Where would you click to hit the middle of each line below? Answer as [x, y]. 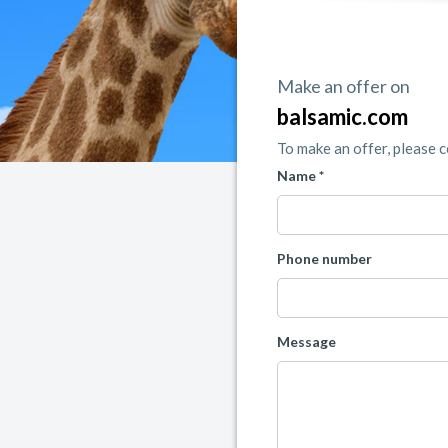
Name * [300, 176]
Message [306, 342]
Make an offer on [343, 86]
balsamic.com [342, 117]
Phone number [324, 259]
